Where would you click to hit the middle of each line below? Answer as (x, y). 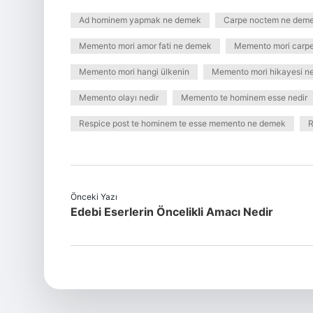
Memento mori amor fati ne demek (145, 46)
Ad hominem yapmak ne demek (140, 20)
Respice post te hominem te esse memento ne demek (182, 123)
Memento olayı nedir (119, 97)
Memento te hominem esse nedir (244, 97)
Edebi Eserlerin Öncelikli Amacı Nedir (172, 212)
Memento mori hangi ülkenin (134, 72)
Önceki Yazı (94, 197)
